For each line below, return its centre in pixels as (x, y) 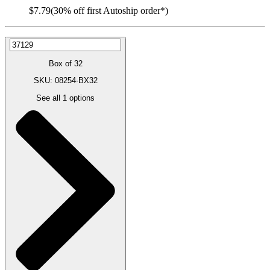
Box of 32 (65, 63)
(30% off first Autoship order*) (109, 10)
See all (49, 98)
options (82, 98)
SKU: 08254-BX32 (65, 81)
